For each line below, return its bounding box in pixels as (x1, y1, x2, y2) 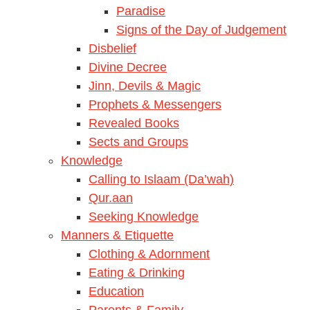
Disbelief (89, 41, 136, 55)
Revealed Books (89, 116, 179, 130)
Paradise (116, 3, 165, 18)
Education (89, 284, 144, 298)
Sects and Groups (89, 134, 188, 149)
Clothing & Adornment (89, 246, 210, 261)
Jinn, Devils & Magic (89, 78, 201, 93)
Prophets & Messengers (89, 97, 221, 111)
